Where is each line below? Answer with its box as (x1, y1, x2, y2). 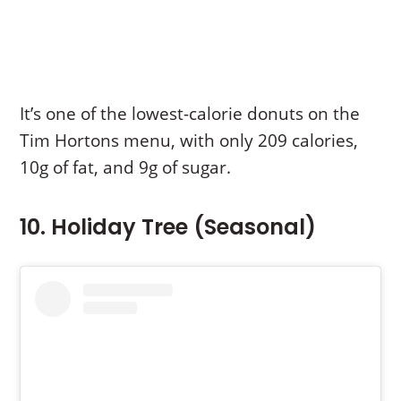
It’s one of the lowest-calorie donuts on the (20, 102, 361, 126)
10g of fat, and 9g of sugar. (20, 156, 232, 180)
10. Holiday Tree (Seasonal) (20, 212, 317, 243)
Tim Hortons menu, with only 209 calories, (20, 129, 359, 153)
